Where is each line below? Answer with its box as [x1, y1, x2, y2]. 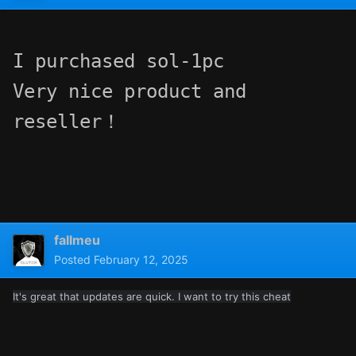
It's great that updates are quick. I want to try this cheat [13, 290, 291, 304]
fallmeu [54, 232, 100, 249]
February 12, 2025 [94, 253, 188, 267]
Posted [54, 253, 94, 267]
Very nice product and [13, 80, 246, 103]
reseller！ [13, 110, 121, 133]
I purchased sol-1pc [13, 50, 224, 73]
